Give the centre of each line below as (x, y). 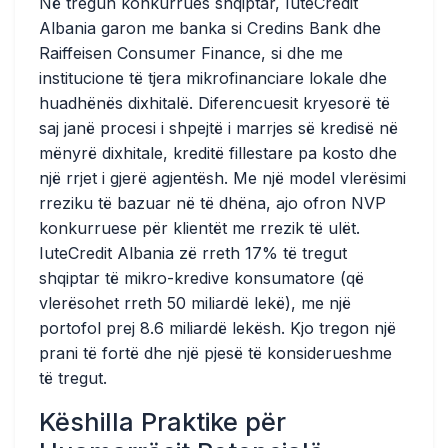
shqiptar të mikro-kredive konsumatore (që (201, 278)
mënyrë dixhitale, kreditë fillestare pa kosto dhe (218, 153)
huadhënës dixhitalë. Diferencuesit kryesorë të (214, 103)
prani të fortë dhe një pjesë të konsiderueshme (215, 353)
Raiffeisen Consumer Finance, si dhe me (191, 53)
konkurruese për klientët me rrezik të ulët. (199, 228)
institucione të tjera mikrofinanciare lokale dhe (213, 78)
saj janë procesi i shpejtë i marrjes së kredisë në (218, 128)
